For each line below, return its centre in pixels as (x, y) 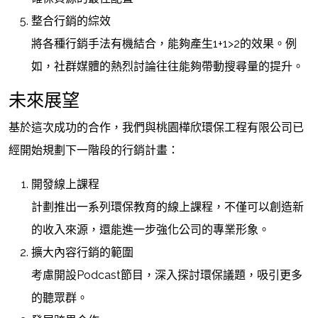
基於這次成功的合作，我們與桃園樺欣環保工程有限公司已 (156, 127)
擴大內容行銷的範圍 (82, 252)
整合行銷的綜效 (71, 21)
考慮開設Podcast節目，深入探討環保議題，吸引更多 (167, 275)
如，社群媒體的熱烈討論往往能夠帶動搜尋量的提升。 (168, 66)
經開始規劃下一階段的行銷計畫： (94, 150)
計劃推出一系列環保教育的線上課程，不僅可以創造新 (168, 207)
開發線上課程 (65, 184)
